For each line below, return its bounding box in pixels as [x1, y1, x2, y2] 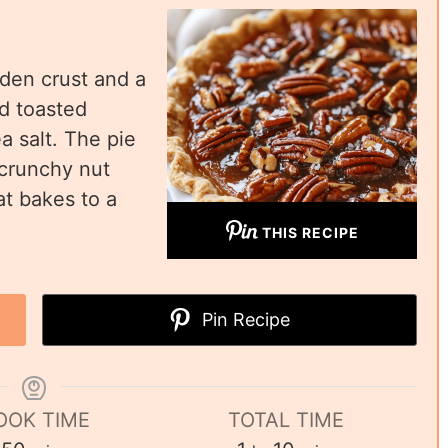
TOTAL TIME [228, 408, 344, 433]
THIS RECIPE [261, 224, 359, 242]
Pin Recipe [197, 309, 291, 331]
